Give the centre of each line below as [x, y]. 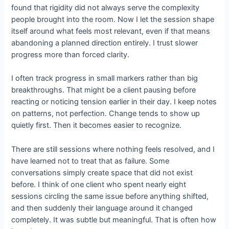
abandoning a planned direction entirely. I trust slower [105, 43]
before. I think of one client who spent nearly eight [99, 184]
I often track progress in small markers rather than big [105, 78]
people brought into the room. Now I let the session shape [113, 20]
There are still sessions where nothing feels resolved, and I [113, 149]
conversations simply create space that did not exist [102, 173]
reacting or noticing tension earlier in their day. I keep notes [114, 102]
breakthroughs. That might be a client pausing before [104, 90]
